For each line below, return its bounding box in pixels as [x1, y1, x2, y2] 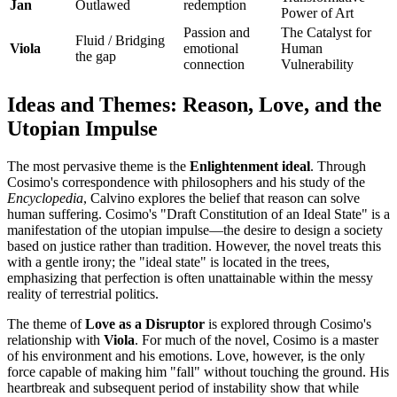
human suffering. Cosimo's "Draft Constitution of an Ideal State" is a [7, 206, 390, 222]
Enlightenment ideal [190, 158, 310, 174]
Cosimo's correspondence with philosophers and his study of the [7, 174, 365, 190]
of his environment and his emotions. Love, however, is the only [7, 347, 365, 363]
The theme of [7, 315, 85, 331]
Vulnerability [281, 56, 354, 72]
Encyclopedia [7, 190, 83, 206]
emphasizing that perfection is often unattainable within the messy [7, 269, 373, 285]
